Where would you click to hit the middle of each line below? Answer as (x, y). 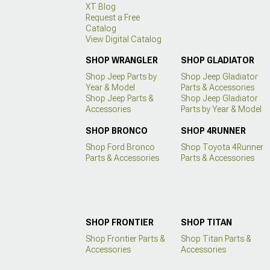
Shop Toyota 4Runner (222, 147)
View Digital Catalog (124, 39)
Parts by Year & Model (221, 109)
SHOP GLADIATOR (217, 61)
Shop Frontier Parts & (125, 239)
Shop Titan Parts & (216, 239)
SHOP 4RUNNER (213, 130)
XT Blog (101, 6)
